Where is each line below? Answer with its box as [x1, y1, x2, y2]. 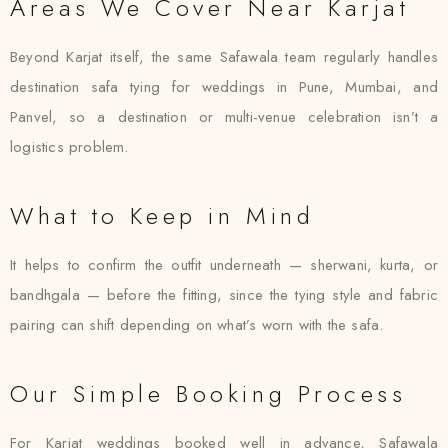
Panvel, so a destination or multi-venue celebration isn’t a [10, 106, 438, 128]
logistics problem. [10, 136, 129, 158]
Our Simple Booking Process [10, 376, 407, 411]
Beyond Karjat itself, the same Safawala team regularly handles [10, 46, 438, 68]
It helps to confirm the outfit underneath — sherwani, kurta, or [10, 254, 438, 276]
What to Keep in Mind [10, 198, 315, 233]
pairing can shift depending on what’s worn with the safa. [10, 314, 384, 336]
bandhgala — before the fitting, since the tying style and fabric [10, 284, 438, 306]
